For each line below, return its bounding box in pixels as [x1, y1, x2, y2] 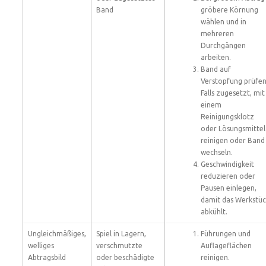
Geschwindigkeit [201, 160, 254, 168]
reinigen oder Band [201, 137, 265, 144]
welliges [28, 242, 54, 249]
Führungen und [201, 230, 251, 237]
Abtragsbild [28, 254, 66, 261]
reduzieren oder [201, 172, 255, 180]
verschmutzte [96, 242, 142, 249]
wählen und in [201, 18, 246, 26]
